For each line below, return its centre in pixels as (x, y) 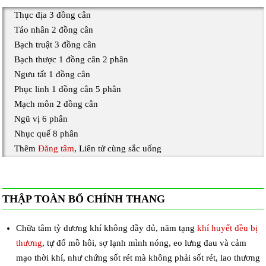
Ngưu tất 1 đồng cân (53, 74)
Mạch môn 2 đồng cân (56, 104)
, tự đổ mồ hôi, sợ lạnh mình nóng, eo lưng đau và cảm (144, 243)
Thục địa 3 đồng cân (53, 15)
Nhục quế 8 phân (47, 133)
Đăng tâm (56, 148)
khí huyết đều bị (227, 228)
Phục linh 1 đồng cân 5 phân (68, 89)
